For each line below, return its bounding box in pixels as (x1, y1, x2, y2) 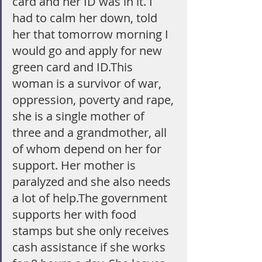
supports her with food (12, 206, 139, 222)
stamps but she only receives (12, 223, 172, 239)
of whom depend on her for (12, 141, 164, 157)
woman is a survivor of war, (12, 75, 164, 91)
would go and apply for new (12, 43, 165, 58)
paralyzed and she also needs (12, 174, 174, 189)
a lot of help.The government (12, 190, 170, 206)
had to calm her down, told (12, 10, 160, 26)
